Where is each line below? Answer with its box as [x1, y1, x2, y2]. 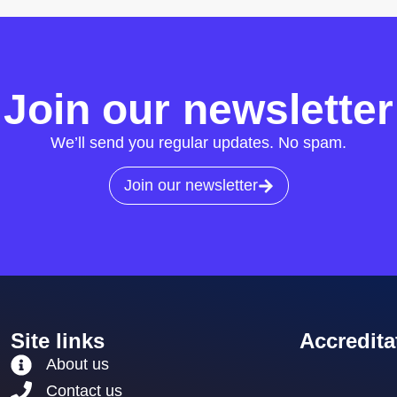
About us [46, 355, 110, 374]
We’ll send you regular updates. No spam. [51, 133, 346, 152]
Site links [11, 329, 105, 354]
